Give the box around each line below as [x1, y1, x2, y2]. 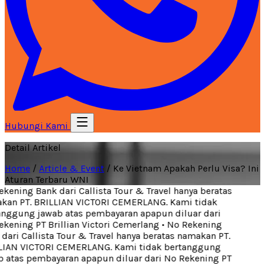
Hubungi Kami [5, 120, 70, 131]
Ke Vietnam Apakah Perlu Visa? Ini [113, 163, 259, 174]
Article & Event [39, 163, 104, 174]
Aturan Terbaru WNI [5, 174, 89, 185]
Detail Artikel [5, 142, 61, 153]
